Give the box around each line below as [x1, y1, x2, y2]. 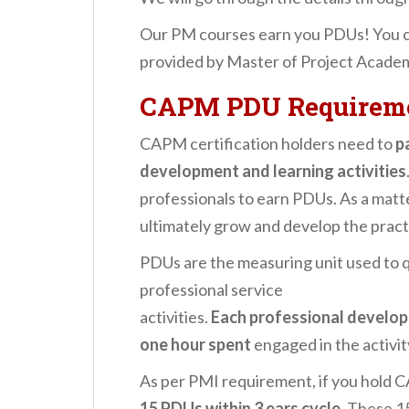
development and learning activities [140, 160, 406, 181]
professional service [140, 278, 283, 299]
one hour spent [140, 333, 251, 354]
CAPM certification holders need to [140, 132, 395, 153]
